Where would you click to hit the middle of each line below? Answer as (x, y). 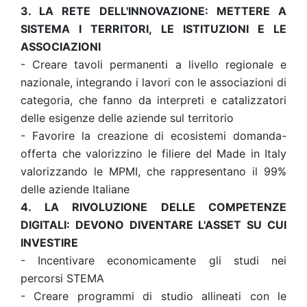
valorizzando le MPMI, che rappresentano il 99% (153, 171)
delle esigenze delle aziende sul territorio (127, 118)
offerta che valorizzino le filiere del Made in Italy (153, 153)
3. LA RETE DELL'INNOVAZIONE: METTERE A (153, 11)
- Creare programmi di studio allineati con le (153, 296)
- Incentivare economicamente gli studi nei (153, 260)
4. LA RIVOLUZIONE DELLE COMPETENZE (153, 207)
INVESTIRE (49, 243)
